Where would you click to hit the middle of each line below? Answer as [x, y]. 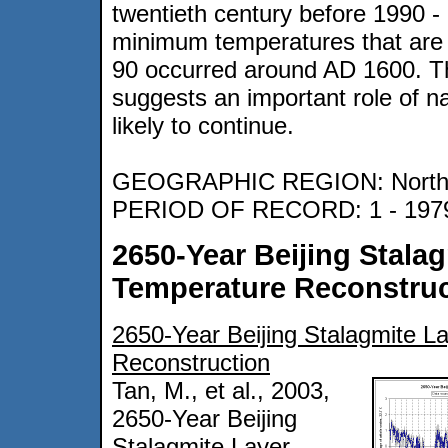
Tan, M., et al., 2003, [221, 390]
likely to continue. [203, 126]
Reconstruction [191, 362]
